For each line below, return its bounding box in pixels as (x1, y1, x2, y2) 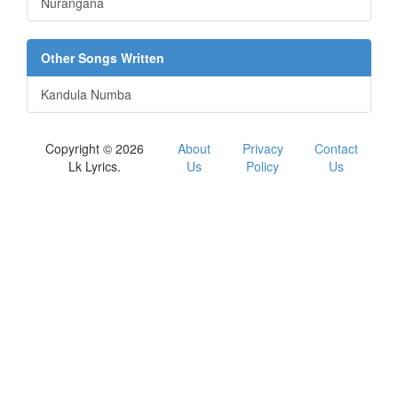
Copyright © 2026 (45, 139, 145, 158)
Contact (314, 139, 358, 158)
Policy (246, 157, 280, 176)
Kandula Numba (41, 85, 131, 104)
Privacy (242, 139, 283, 158)
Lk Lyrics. (68, 157, 122, 176)
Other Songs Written (41, 49, 164, 68)
